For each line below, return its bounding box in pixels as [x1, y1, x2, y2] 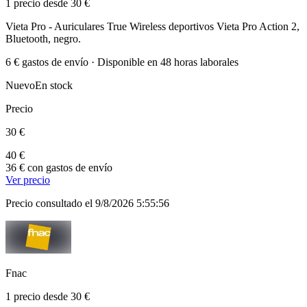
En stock [35, 79, 73, 91]
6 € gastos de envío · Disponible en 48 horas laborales [5, 56, 238, 68]
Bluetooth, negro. [5, 32, 81, 45]
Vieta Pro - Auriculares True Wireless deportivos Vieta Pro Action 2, [5, 20, 299, 32]
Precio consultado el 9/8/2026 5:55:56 [5, 197, 169, 209]
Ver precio [5, 173, 50, 186]
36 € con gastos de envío [5, 161, 112, 173]
